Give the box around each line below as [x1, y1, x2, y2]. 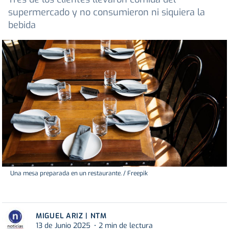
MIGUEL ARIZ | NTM [36, 211, 107, 221]
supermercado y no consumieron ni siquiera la [8, 6, 205, 19]
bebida [8, 19, 36, 32]
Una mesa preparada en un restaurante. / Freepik [10, 169, 148, 177]
